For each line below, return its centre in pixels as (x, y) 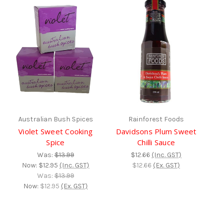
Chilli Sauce (156, 142)
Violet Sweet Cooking (55, 132)
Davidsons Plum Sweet (156, 132)
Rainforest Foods (156, 119)
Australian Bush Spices (55, 119)
